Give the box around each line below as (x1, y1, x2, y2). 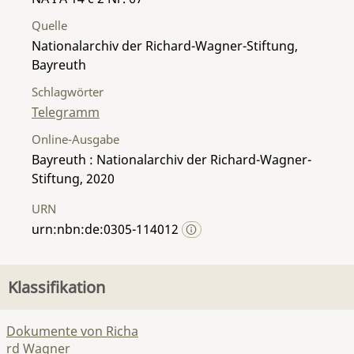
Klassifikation (8, 277, 105, 298)
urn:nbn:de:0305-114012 (32, 220, 182, 238)
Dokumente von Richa (6, 322, 138, 340)
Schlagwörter (32, 83, 104, 100)
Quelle (32, 17, 67, 33)
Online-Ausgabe (32, 130, 119, 147)
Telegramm (32, 103, 100, 121)
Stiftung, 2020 (32, 169, 115, 187)
